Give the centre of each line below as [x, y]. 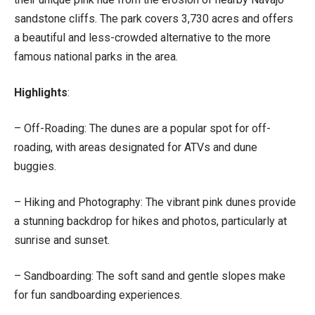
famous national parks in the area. [96, 56]
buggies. [35, 166]
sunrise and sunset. [62, 240]
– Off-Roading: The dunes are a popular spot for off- [142, 128]
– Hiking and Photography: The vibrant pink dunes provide [155, 202]
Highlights [41, 92]
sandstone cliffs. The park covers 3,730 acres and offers [154, 18]
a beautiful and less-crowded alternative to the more [142, 37]
